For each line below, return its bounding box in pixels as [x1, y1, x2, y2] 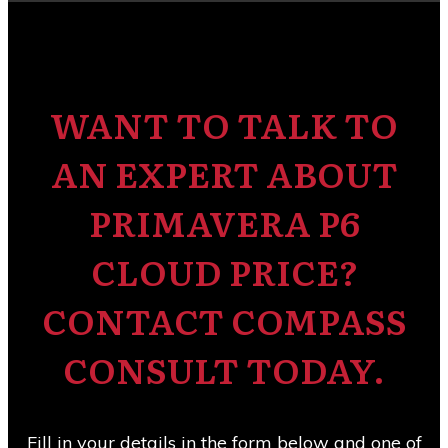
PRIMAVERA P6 [88, 196, 360, 248]
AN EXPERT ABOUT [50, 147, 398, 199]
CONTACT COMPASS [41, 294, 407, 346]
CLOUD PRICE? [90, 245, 358, 297]
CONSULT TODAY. [63, 343, 385, 395]
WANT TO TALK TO [50, 98, 398, 150]
